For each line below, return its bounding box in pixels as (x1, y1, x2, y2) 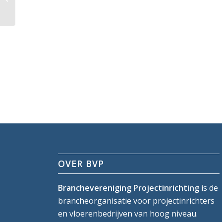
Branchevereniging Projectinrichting (58, 182, 200, 194)
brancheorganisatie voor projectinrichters (58, 195, 215, 207)
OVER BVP (58, 158, 105, 170)
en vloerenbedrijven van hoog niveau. (58, 208, 198, 220)
